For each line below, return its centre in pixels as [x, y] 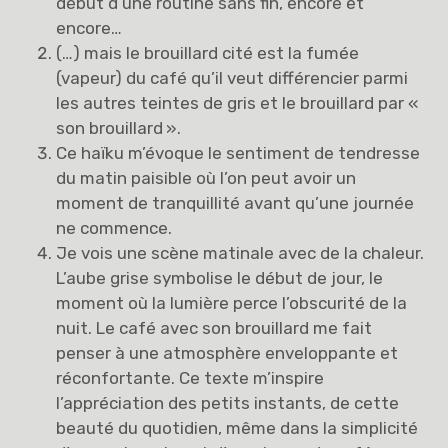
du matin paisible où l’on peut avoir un [206, 178]
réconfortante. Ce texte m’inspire [190, 378]
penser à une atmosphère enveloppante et [227, 353]
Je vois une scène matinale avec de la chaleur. [240, 253]
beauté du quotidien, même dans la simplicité [237, 428]
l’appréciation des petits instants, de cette [228, 403]
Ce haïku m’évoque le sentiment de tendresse [238, 153]
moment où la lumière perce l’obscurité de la [232, 303]
